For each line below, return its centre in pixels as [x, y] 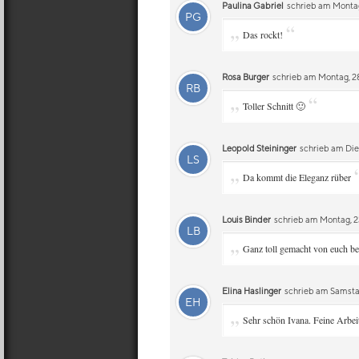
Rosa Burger [246, 77]
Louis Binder [246, 219]
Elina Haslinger [252, 290]
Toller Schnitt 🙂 [274, 106]
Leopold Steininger [259, 148]
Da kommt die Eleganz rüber [297, 177]
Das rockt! [263, 34]
